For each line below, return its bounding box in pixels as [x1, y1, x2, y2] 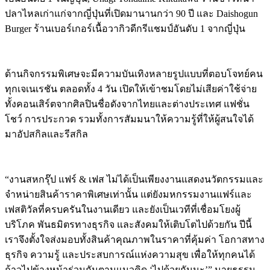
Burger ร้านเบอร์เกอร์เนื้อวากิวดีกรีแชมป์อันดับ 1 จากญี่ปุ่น [5, 23, 245, 34]
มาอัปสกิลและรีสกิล [5, 128, 88, 139]
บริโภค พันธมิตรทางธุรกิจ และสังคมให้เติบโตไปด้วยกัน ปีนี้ [5, 219, 252, 230]
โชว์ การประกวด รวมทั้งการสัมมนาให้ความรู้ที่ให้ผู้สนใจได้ [5, 113, 254, 124]
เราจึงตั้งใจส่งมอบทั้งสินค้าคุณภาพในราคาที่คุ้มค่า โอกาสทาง [5, 234, 265, 245]
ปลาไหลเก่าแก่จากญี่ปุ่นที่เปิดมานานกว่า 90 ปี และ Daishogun [5, 8, 258, 19]
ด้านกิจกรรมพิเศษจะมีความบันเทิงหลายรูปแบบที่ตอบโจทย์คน [5, 68, 263, 79]
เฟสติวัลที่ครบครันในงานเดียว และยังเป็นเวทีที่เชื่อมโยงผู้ [5, 204, 240, 215]
